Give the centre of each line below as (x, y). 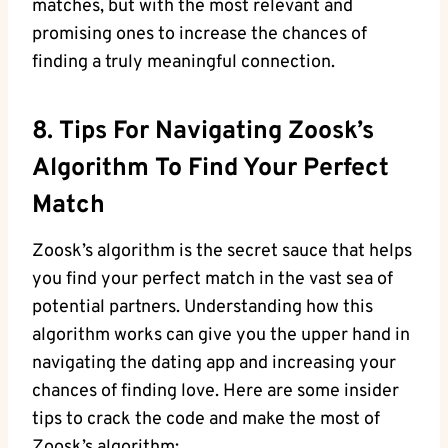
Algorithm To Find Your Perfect (210, 169)
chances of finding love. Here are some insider (215, 391)
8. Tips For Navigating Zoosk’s (203, 132)
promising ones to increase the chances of (199, 34)
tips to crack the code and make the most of (206, 419)
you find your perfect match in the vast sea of (212, 279)
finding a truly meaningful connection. (183, 62)
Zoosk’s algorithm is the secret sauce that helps (222, 251)
